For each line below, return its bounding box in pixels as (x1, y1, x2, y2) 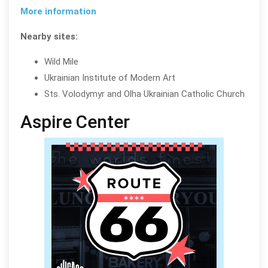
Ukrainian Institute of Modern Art (44, 72, 175, 84)
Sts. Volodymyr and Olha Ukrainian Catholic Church (44, 89, 245, 100)
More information (20, 6, 96, 17)
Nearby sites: (20, 31, 78, 42)
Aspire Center (20, 111, 130, 133)
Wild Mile (44, 56, 78, 68)
